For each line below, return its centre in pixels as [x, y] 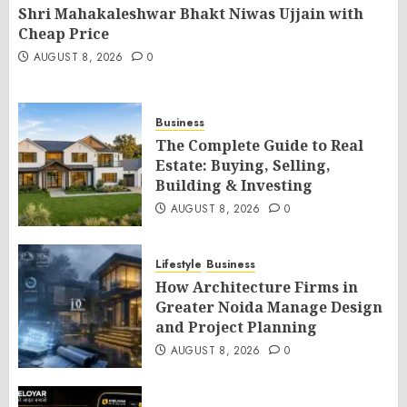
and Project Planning [236, 327]
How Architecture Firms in [257, 287]
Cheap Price [64, 34]
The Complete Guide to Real [259, 145]
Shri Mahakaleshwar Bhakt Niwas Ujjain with [191, 14]
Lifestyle [179, 264]
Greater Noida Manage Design [269, 307]
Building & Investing [234, 185]
